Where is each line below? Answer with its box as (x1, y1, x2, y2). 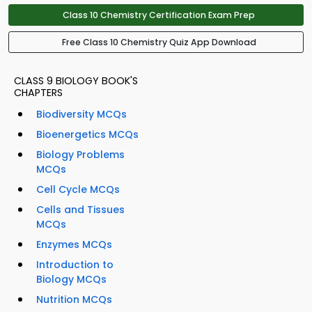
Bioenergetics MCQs (36, 127, 139, 142)
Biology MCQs (36, 272, 107, 287)
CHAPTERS (14, 86, 63, 100)
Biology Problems (36, 148, 125, 162)
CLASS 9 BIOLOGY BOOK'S (14, 74, 138, 88)
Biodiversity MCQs (36, 107, 127, 122)
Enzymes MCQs (36, 237, 112, 252)
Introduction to (36, 258, 114, 272)
